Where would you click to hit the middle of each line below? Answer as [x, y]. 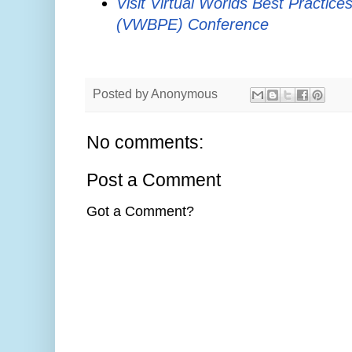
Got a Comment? [140, 211]
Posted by [122, 93]
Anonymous [184, 93]
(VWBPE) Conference [193, 24]
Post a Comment [154, 180]
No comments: [145, 142]
